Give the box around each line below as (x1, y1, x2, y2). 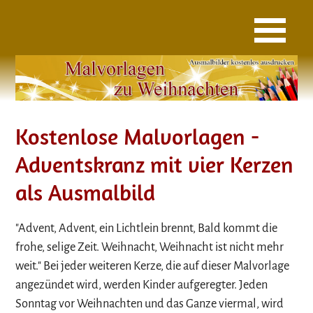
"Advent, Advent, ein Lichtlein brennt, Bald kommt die (15, 221, 278, 235)
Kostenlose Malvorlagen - (15, 122, 260, 150)
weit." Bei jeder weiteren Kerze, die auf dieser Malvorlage (15, 259, 290, 273)
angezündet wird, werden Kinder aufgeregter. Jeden (15, 278, 268, 292)
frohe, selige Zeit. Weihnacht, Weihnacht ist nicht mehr (15, 240, 284, 254)
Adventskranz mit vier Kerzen (15, 150, 294, 178)
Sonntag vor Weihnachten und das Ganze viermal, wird (15, 297, 284, 311)
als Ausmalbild (15, 177, 156, 206)
